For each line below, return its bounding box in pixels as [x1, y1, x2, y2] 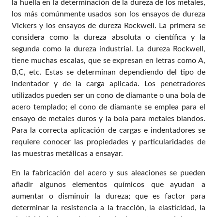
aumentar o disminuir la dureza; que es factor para [12, 192, 205, 200]
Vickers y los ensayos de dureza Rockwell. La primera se [12, 21, 205, 30]
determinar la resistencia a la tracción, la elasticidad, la [12, 203, 205, 212]
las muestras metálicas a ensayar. [12, 149, 123, 157]
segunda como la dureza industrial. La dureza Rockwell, [12, 45, 205, 53]
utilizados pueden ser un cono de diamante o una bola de [12, 91, 205, 99]
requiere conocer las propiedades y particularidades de [12, 138, 205, 146]
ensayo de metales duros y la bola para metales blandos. [12, 114, 205, 123]
